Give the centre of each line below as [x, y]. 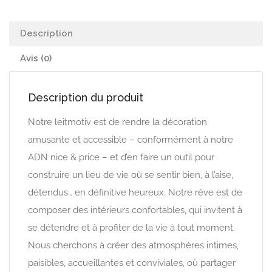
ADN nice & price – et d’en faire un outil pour [121, 157]
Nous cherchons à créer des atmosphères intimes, [133, 245]
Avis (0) [36, 58]
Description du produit [86, 97]
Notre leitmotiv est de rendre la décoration [117, 122]
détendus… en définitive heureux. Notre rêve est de [135, 192]
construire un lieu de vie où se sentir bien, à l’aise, [131, 175]
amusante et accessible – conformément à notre [131, 140]
